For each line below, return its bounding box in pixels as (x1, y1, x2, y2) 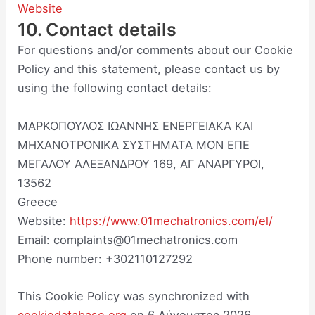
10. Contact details (18, 19, 177, 41)
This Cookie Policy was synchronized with (18, 288, 250, 303)
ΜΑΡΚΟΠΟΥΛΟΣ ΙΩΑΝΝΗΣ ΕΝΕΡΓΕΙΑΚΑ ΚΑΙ (18, 118, 254, 133)
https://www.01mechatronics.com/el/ (70, 213, 274, 228)
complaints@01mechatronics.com (53, 232, 238, 247)
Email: (18, 232, 54, 247)
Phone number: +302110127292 (18, 251, 193, 266)
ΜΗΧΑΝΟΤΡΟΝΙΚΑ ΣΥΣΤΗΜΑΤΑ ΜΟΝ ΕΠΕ (18, 137, 250, 152)
